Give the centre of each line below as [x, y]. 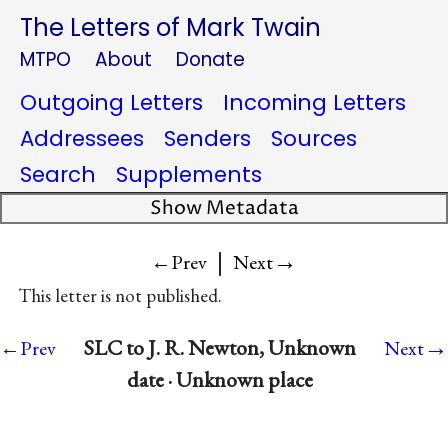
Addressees [82, 138]
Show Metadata [224, 208]
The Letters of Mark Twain [170, 27]
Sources [314, 138]
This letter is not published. [119, 296]
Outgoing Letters [111, 102]
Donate [210, 59]
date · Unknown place [220, 380]
